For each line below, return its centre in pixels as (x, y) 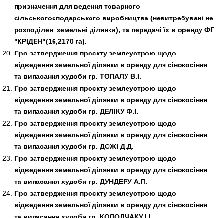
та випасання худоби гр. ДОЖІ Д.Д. (74, 146)
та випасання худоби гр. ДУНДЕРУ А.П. (81, 181)
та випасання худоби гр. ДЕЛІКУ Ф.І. (76, 111)
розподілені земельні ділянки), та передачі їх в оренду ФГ (114, 29)
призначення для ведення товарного (77, 6)
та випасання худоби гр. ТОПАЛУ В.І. (77, 76)
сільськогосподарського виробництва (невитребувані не (113, 18)
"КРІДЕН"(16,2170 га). (50, 41)
